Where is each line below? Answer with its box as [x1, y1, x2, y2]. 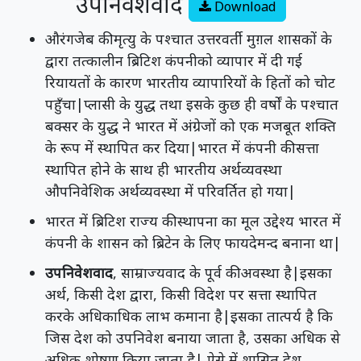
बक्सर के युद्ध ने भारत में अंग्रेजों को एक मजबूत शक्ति [45, 116, 336, 136]
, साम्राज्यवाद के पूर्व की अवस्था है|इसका [113, 263, 332, 283]
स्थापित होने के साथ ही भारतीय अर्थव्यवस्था [45, 160, 282, 180]
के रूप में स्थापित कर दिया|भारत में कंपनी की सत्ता [45, 138, 319, 158]
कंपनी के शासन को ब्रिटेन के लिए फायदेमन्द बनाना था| [45, 233, 341, 253]
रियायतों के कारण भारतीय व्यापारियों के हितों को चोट [45, 73, 335, 93]
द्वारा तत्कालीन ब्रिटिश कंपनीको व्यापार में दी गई [45, 51, 302, 71]
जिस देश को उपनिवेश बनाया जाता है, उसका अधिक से [45, 328, 340, 348]
